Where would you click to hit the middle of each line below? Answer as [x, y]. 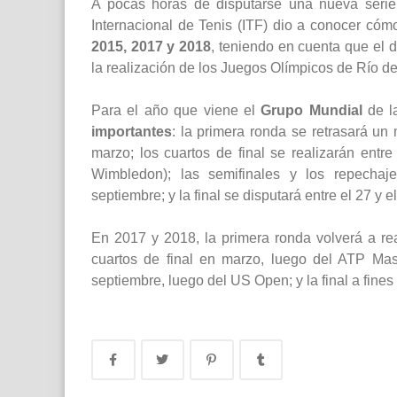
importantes [132, 132]
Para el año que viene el [176, 111]
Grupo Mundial [311, 111]
